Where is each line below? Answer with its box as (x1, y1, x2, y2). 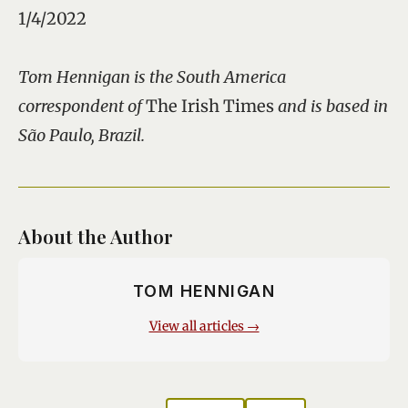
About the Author (18, 222, 173, 249)
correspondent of (18, 95, 146, 117)
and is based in (274, 95, 388, 117)
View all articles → (148, 318, 260, 335)
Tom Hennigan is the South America (18, 66, 286, 87)
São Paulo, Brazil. (18, 124, 145, 146)
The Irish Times (146, 95, 274, 117)
